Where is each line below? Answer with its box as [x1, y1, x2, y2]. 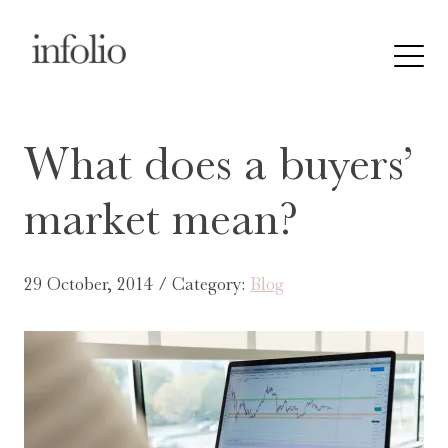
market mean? [24, 191, 298, 246]
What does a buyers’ [24, 136, 416, 191]
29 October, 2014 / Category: [24, 274, 250, 294]
